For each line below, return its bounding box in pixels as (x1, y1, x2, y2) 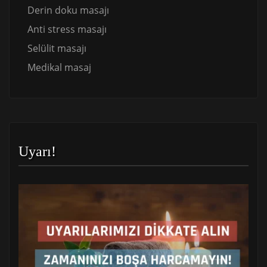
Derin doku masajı (27, 4, 109, 17)
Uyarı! (18, 144, 56, 160)
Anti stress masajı (27, 23, 107, 36)
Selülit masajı (27, 42, 86, 55)
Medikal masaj (27, 61, 91, 74)
